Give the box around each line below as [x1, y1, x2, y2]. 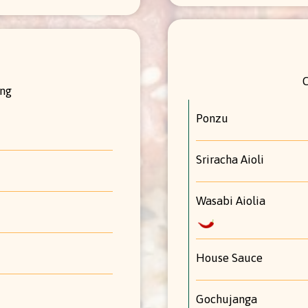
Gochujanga [196, 291, 257, 306]
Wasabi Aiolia [196, 193, 265, 208]
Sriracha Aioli [196, 152, 264, 166]
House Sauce [196, 250, 263, 265]
